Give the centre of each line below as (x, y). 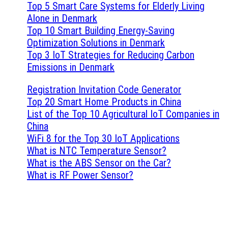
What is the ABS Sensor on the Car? (99, 163)
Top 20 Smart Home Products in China (104, 102)
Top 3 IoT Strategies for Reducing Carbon (111, 55)
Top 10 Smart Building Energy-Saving (101, 30)
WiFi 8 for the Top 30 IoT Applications (103, 138)
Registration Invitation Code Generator (104, 89)
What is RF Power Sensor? (80, 175)
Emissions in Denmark (71, 67)
